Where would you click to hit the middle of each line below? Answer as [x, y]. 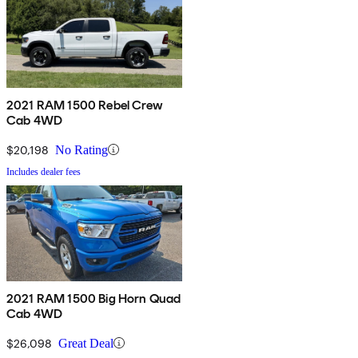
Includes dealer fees [44, 171]
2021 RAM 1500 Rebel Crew [85, 105]
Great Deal [86, 343]
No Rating [82, 149]
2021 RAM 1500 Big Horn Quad [94, 298]
